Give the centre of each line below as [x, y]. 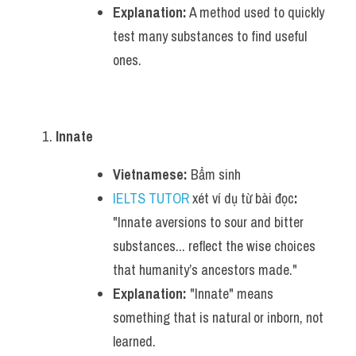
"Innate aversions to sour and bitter [208, 222]
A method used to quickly [255, 12]
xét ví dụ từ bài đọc [242, 198]
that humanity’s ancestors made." [205, 270]
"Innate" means [230, 294]
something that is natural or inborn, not [218, 317]
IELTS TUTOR [151, 198]
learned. [134, 341]
